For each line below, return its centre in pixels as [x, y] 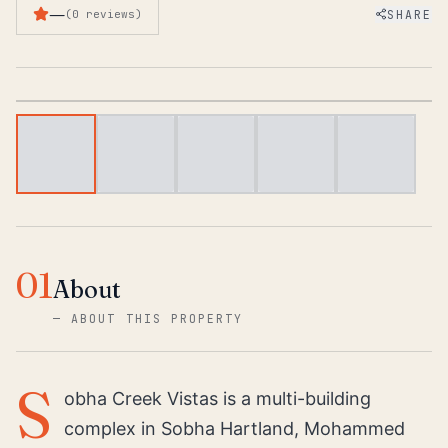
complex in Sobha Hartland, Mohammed [234, 428]
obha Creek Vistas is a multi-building [217, 398]
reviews [110, 14]
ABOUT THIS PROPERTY [157, 318]
